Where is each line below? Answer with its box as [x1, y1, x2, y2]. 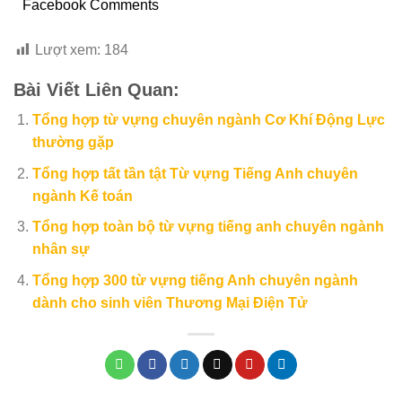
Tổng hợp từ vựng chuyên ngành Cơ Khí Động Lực [31, 111, 385, 127]
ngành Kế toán [31, 188, 133, 204]
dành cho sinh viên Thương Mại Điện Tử [31, 294, 308, 310]
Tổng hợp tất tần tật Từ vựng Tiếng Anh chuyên [31, 165, 358, 181]
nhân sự [31, 241, 90, 258]
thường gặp [31, 134, 114, 150]
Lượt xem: [35, 41, 100, 57]
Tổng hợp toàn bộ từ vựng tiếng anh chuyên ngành [31, 219, 384, 235]
